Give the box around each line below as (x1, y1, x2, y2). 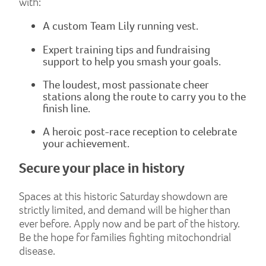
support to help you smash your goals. (43, 53, 221, 69)
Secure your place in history (19, 159, 185, 178)
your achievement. (43, 135, 129, 151)
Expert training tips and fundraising (43, 42, 210, 57)
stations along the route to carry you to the (43, 88, 246, 104)
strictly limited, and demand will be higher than (19, 202, 230, 218)
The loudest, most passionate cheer (43, 77, 208, 92)
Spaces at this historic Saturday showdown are (19, 189, 227, 204)
